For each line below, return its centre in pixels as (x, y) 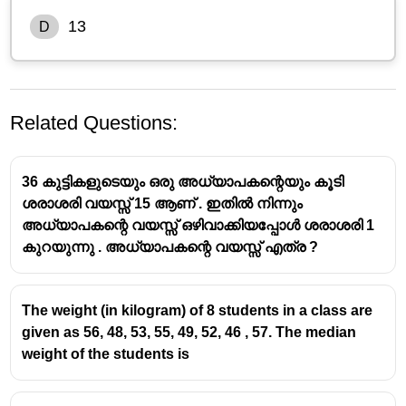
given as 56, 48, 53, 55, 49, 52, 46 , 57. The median (189, 332)
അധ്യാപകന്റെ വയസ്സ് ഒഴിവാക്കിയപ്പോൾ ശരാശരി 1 (198, 225)
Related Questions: (94, 122)
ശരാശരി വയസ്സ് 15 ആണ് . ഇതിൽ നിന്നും (163, 203)
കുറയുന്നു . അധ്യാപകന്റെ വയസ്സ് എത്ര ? (170, 246)
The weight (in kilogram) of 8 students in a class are (198, 310)
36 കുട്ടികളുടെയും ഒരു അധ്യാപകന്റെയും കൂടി (183, 181)
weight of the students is (106, 353)
